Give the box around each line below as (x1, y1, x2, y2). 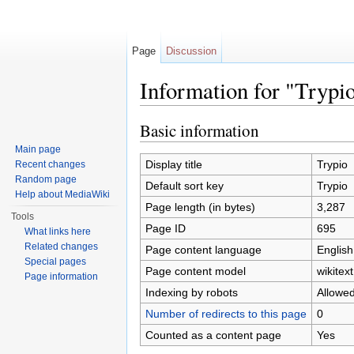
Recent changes (15, 159, 86, 170)
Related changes (24, 241, 99, 252)
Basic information (140, 119, 259, 141)
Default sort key (145, 179, 224, 192)
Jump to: (140, 105, 186, 119)
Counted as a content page (145, 328, 281, 341)
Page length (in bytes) (145, 200, 255, 213)
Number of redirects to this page (145, 307, 307, 320)
